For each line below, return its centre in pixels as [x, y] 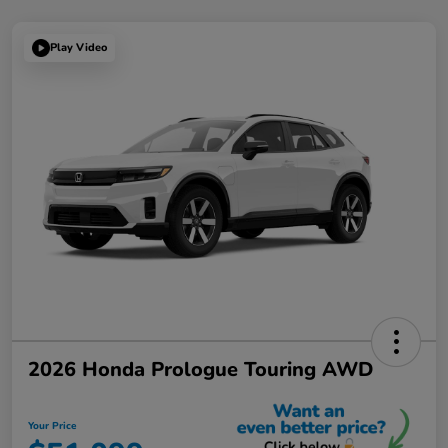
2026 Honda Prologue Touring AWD [200, 369]
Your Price [52, 425]
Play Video [78, 48]
